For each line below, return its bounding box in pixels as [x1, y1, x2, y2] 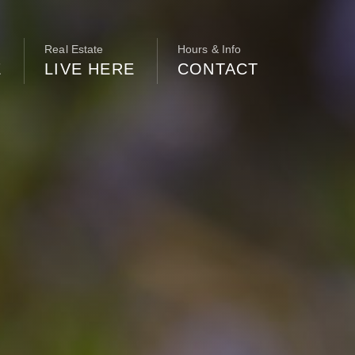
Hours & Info [177, 43, 242, 55]
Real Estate [44, 43, 104, 55]
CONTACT [177, 60, 259, 78]
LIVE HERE [44, 60, 136, 78]
